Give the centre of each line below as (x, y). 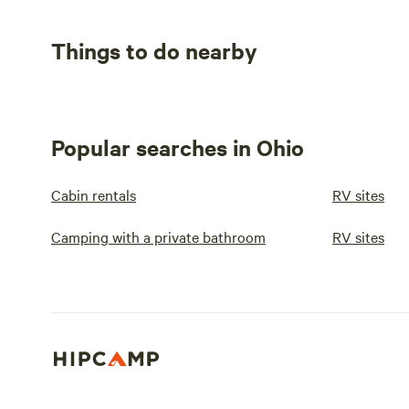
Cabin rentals (94, 194)
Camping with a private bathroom (158, 236)
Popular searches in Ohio (178, 147)
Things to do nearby (154, 50)
